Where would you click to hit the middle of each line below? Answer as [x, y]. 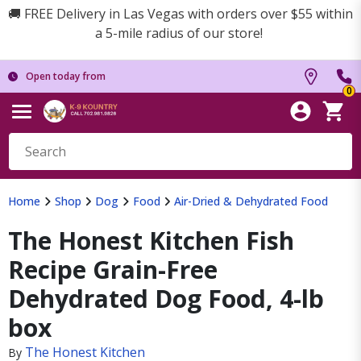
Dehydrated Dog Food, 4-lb [166, 299]
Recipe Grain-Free [113, 270]
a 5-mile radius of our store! [180, 33]
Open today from [66, 76]
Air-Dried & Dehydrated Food [251, 201]
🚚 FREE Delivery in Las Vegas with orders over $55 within [180, 14]
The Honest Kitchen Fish [151, 241]
